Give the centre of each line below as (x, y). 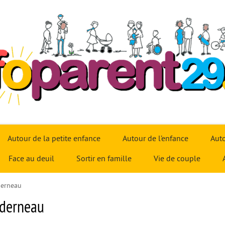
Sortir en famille (104, 159)
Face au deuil (31, 159)
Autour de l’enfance (155, 139)
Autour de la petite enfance (54, 139)
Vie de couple (177, 159)
